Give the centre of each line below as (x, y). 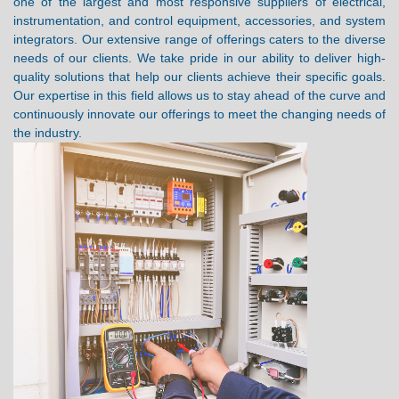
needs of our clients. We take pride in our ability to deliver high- (199, 58)
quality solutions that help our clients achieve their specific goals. (199, 77)
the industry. (48, 133)
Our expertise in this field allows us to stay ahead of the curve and (199, 95)
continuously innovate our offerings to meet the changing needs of (199, 114)
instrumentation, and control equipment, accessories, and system (199, 20)
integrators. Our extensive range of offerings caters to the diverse (199, 39)
